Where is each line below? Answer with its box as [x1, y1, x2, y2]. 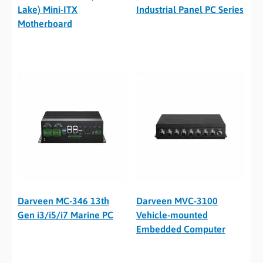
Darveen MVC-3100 [136, 195, 218, 206]
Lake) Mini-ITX [18, 4, 77, 15]
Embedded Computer [136, 223, 225, 234]
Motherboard [18, 18, 72, 29]
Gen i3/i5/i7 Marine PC [18, 209, 113, 220]
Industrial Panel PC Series [136, 4, 244, 15]
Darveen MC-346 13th [18, 195, 109, 206]
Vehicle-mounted [136, 209, 208, 220]
